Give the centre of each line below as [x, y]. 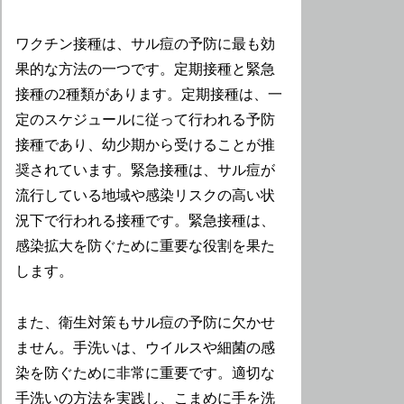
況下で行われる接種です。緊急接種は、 [146, 221]
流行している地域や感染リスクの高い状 [146, 196]
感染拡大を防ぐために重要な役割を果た [146, 246]
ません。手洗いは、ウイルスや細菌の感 [146, 347]
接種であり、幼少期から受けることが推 [146, 145]
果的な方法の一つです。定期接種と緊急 [146, 69]
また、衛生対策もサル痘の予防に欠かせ [146, 322]
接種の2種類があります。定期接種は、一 [149, 95]
